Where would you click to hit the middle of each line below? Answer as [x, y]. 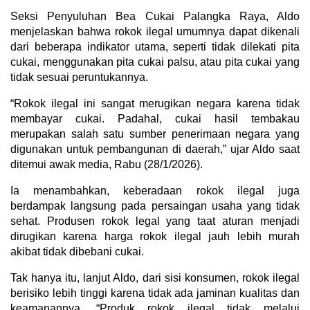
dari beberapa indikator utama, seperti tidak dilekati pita [155, 46]
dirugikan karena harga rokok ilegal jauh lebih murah [155, 236]
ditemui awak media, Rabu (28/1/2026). [107, 164]
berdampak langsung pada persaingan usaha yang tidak [155, 206]
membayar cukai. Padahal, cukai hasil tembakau [155, 118]
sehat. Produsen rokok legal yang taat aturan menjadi [155, 221]
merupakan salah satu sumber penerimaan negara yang [155, 134]
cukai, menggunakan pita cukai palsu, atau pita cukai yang [155, 62]
